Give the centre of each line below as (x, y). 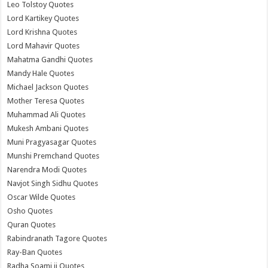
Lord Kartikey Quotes (43, 18)
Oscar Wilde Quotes (42, 197)
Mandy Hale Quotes (41, 73)
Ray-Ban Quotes (35, 252)
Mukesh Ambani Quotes (48, 128)
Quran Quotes (32, 224)
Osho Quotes (30, 211)
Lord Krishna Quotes (42, 32)
